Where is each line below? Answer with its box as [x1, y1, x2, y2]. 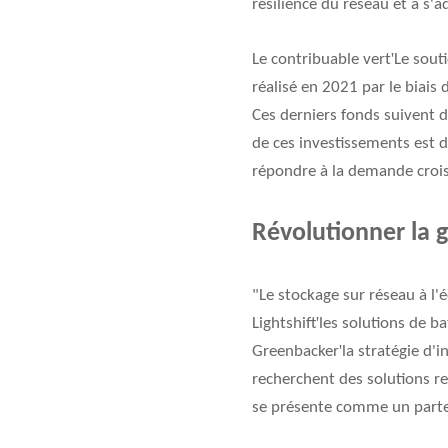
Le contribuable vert [252, 51, 391, 69]
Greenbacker [252, 343, 339, 361]
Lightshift [252, 315, 316, 333]
